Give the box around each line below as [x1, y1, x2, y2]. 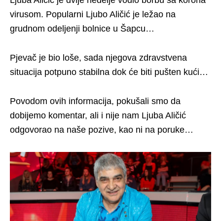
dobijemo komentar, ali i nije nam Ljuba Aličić [10, 110, 186, 120]
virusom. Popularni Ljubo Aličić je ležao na [10, 9, 176, 19]
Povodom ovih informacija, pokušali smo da [10, 96, 181, 106]
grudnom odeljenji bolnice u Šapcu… [10, 24, 154, 34]
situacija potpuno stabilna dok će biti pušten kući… [10, 67, 208, 77]
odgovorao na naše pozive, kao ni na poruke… [10, 125, 193, 135]
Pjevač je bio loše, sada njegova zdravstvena [10, 53, 187, 63]
